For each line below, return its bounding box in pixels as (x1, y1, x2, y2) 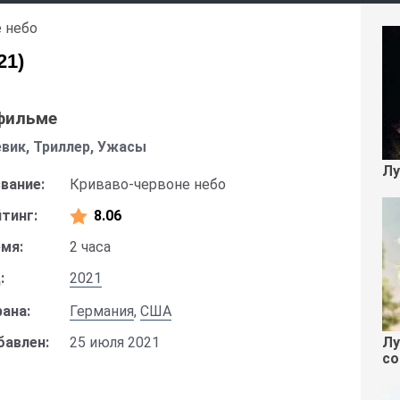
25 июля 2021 (70, 334, 160, 351)
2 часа (70, 238, 111, 255)
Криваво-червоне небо (70, 176, 226, 193)
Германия (70, 303, 134, 320)
